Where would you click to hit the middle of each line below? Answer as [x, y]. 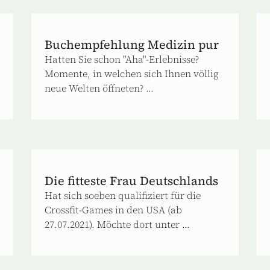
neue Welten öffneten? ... [99, 88]
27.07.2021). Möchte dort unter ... [118, 224]
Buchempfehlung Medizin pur [132, 44]
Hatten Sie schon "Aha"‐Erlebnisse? [122, 59]
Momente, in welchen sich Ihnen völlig [132, 73]
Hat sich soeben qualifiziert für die [123, 195]
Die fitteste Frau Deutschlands [132, 181]
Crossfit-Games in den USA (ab [114, 209]
